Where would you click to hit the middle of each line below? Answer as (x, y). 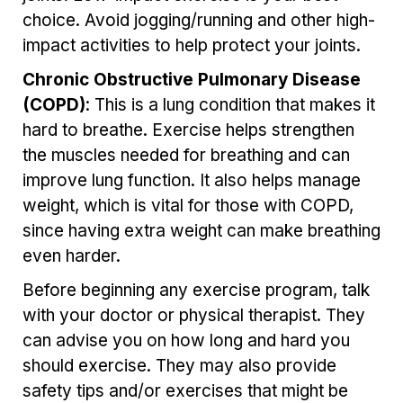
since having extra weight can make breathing (201, 231)
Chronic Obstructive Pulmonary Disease (192, 80)
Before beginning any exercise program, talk (196, 291)
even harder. (72, 256)
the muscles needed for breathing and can (186, 156)
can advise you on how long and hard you (186, 341)
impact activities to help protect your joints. (192, 46)
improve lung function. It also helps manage (192, 181)
